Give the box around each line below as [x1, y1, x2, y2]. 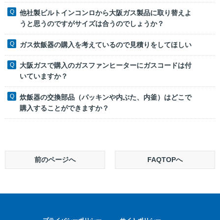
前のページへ [34, 155, 76, 164]
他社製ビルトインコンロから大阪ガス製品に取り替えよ [20, 9, 192, 17]
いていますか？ [20, 72, 68, 81]
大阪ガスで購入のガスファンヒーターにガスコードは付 [20, 61, 192, 70]
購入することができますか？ [20, 104, 109, 112]
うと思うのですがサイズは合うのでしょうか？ [20, 20, 164, 28]
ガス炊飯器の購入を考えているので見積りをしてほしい [20, 40, 192, 49]
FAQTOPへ [147, 155, 183, 164]
